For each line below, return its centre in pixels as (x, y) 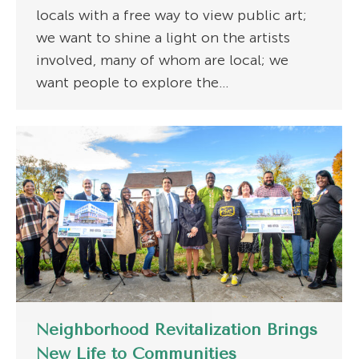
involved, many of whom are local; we (162, 61)
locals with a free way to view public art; (171, 16)
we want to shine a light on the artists (163, 38)
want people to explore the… (133, 83)
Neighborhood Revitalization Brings (177, 330)
